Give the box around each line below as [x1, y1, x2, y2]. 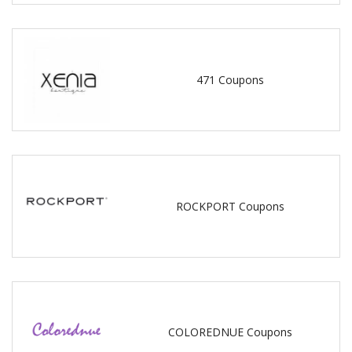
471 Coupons [196, 72, 265, 88]
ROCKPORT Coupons [176, 198, 285, 214]
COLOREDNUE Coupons [168, 324, 293, 340]
